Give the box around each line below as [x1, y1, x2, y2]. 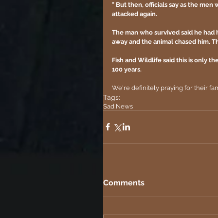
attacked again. [112, 10, 157, 18]
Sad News [103, 102, 133, 110]
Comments [103, 178, 145, 187]
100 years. [112, 65, 142, 73]
